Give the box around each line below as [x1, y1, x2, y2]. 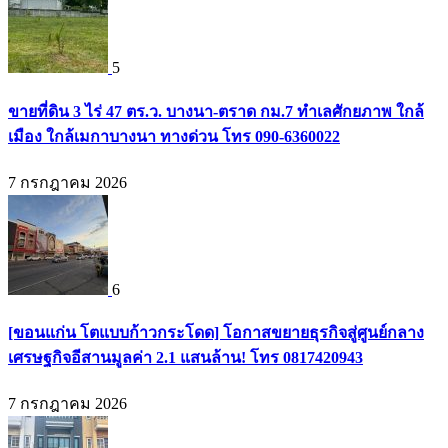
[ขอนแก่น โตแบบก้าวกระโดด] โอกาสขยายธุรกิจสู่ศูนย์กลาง [8, 324, 424, 342]
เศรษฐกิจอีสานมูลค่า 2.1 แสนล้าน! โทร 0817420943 [8, 349, 363, 367]
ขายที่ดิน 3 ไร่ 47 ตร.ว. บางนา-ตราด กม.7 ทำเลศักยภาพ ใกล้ [8, 102, 424, 120]
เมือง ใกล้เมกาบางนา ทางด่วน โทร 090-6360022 [8, 127, 340, 145]
